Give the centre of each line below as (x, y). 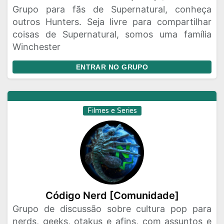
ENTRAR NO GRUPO (112, 67)
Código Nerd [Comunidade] (112, 195)
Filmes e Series (112, 111)
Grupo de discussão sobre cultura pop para (112, 209)
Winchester (36, 47)
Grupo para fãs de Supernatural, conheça (112, 9)
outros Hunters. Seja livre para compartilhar (112, 22)
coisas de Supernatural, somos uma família (112, 34)
